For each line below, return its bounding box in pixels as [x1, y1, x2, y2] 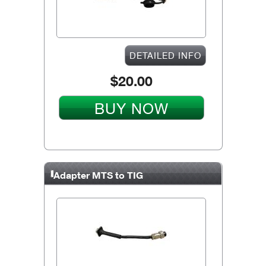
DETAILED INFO [129, 49, 201, 61]
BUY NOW [94, 99, 169, 117]
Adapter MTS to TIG [53, 169, 143, 181]
